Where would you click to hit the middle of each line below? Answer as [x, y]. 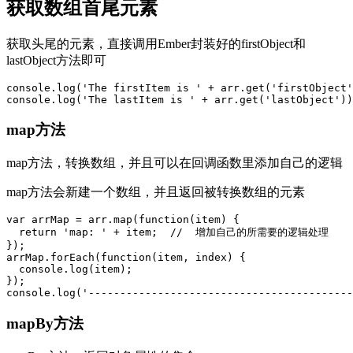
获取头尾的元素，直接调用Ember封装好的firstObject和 [156, 43]
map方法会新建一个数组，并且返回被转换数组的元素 [156, 192]
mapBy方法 [45, 323]
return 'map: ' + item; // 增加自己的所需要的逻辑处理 [167, 232]
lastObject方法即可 [56, 60]
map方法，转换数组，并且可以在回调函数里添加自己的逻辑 [175, 163]
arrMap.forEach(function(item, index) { [126, 258]
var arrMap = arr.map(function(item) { [123, 220]
